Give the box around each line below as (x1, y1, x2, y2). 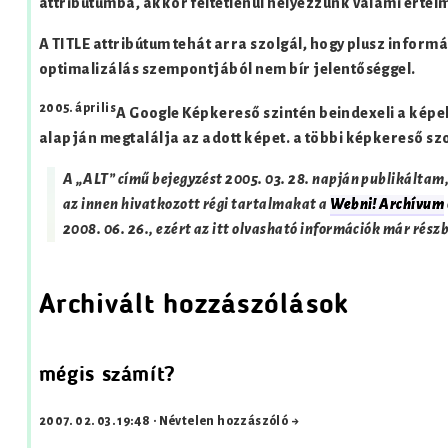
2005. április (38, 99, 117, 116)
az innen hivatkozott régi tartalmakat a (62, 195, 331, 214)
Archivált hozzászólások (38, 292, 350, 320)
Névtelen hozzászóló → (158, 413, 300, 430)
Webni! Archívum (330, 195, 445, 214)
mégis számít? (38, 365, 176, 387)
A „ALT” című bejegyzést (62, 170, 226, 189)
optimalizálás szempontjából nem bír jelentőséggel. (38, 59, 416, 79)
